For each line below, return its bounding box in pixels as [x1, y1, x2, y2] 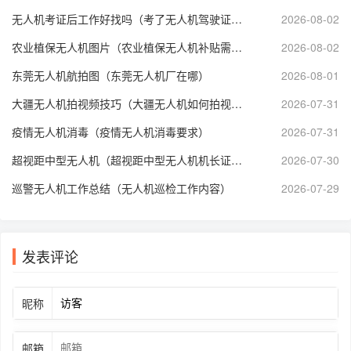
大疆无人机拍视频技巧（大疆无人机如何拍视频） [231, 96, 242, 112]
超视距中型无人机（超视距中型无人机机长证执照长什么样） [231, 152, 242, 168]
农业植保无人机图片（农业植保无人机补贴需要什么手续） [231, 39, 242, 56]
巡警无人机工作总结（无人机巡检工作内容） [12, 180, 231, 197]
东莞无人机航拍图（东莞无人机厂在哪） [12, 67, 209, 84]
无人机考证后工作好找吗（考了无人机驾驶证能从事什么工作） [231, 11, 242, 27]
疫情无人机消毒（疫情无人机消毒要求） [12, 124, 209, 140]
